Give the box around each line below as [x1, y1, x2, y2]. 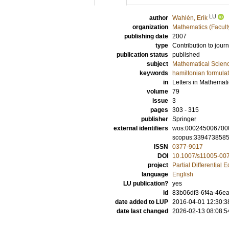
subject [147, 60, 168, 67]
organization [132, 24, 168, 31]
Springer [172, 116, 196, 123]
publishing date [124, 33, 168, 40]
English [172, 171, 193, 178]
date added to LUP [115, 198, 168, 205]
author [149, 14, 168, 21]
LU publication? [123, 180, 168, 187]
